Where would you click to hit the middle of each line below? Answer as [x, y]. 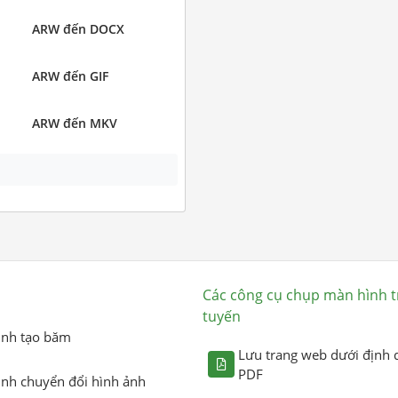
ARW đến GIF [70, 76]
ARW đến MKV [74, 123]
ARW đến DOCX [78, 29]
